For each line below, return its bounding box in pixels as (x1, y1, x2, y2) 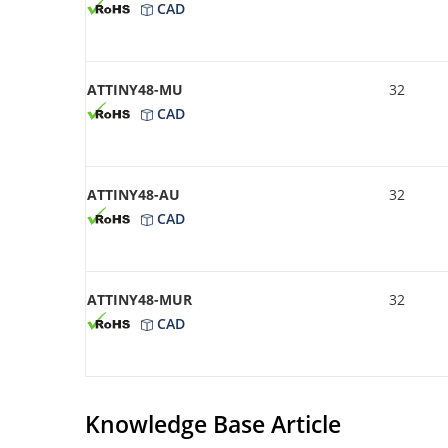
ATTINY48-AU (87, 184, 180, 204)
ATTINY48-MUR (87, 289, 192, 309)
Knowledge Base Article (85, 407, 341, 440)
